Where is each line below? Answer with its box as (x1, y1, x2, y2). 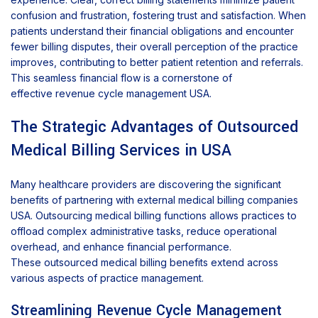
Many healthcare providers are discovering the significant (11, 178, 281, 191)
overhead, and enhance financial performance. (11, 241, 231, 253)
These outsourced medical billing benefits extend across (11, 256, 278, 269)
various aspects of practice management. (11, 272, 204, 285)
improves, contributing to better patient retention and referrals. (11, 56, 303, 69)
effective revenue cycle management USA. (11, 87, 212, 100)
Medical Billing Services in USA (11, 139, 231, 163)
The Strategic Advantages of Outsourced (11, 116, 298, 139)
